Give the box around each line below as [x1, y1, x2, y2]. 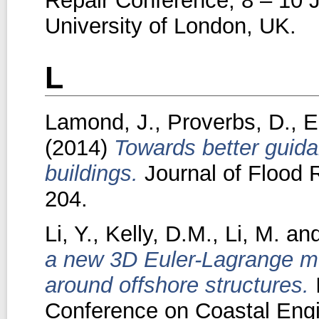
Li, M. [224, 221, 280, 246]
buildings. [44, 160, 138, 186]
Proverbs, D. [167, 109, 291, 135]
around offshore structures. [44, 272, 309, 298]
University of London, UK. [44, 13, 296, 38]
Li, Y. [44, 221, 93, 246]
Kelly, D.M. [105, 221, 212, 246]
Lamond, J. [44, 109, 155, 135]
